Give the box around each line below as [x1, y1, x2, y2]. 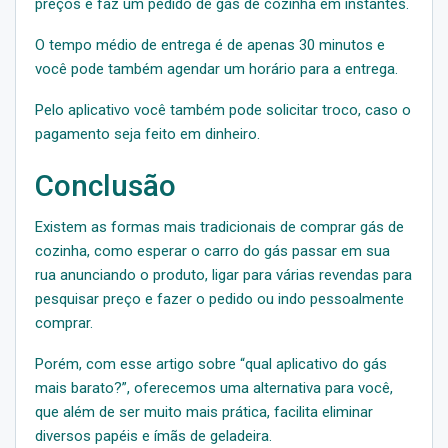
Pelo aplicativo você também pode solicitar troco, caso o [35, 100, 411, 119]
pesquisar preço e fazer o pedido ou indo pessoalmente [35, 289, 404, 308]
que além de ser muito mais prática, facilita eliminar [35, 402, 373, 421]
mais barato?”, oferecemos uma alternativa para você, [35, 378, 393, 397]
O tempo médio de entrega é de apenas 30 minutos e [35, 35, 385, 54]
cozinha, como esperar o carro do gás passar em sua [35, 241, 390, 260]
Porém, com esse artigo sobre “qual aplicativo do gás [35, 354, 387, 373]
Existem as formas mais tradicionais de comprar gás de [35, 217, 404, 236]
